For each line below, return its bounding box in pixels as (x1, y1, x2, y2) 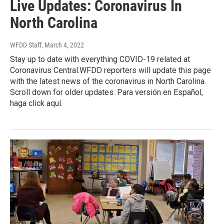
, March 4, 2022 (41, 41, 84, 49)
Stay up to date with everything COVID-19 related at (10, 54, 190, 64)
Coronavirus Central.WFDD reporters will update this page (10, 65, 211, 75)
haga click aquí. (10, 98, 62, 108)
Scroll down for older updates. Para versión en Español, (10, 87, 203, 97)
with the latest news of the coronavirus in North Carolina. (10, 76, 206, 86)
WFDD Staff (10, 41, 41, 49)
